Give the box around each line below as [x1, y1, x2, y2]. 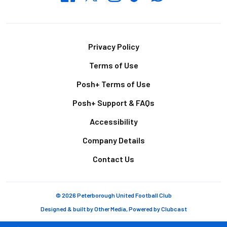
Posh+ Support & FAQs [72, 98, 155, 108]
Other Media [94, 205, 126, 213]
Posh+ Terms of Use [77, 79, 150, 89]
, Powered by [126, 205, 161, 213]
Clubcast [161, 205, 187, 213]
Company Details [82, 135, 145, 145]
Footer [22, 39, 59, 57]
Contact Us [93, 154, 134, 164]
